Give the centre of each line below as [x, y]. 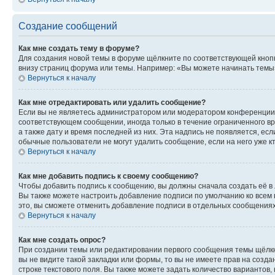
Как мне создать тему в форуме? [79, 48]
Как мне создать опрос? [62, 240]
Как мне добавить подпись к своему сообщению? [108, 176]
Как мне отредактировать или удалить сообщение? [112, 102]
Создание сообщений [68, 26]
